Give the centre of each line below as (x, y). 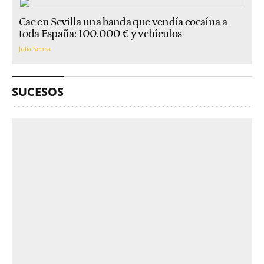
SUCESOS (38, 91)
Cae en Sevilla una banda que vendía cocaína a (123, 22)
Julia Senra (35, 48)
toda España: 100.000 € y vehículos (100, 34)
